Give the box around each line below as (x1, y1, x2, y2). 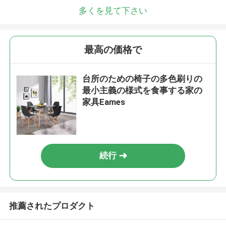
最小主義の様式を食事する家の (82, 85, 203, 96)
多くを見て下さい (79, 5, 147, 16)
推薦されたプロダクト (9, 200, 95, 211)
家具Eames (82, 97, 126, 107)
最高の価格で (84, 44, 142, 56)
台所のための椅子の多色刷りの (82, 74, 203, 84)
